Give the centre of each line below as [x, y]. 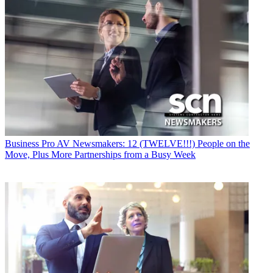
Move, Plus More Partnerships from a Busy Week [100, 155]
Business [22, 144]
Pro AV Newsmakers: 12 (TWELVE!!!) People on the [146, 144]
